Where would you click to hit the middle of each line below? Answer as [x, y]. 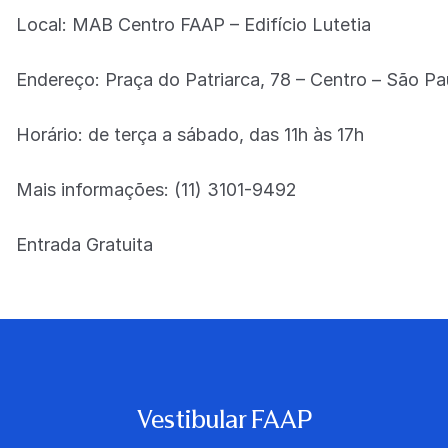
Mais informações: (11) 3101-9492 [156, 189]
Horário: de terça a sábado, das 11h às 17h [190, 134]
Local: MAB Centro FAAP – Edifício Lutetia [193, 24]
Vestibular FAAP [224, 419]
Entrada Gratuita [84, 244]
